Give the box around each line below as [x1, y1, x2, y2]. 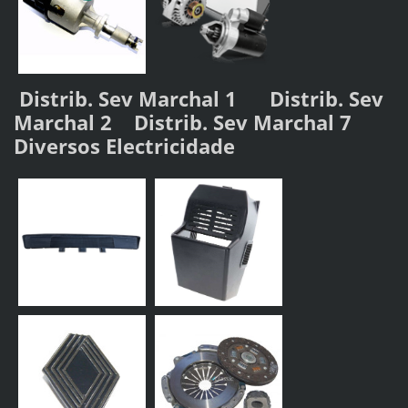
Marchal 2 [13, 108, 134, 138]
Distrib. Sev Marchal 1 [13, 85, 270, 114]
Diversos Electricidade [13, 132, 235, 161]
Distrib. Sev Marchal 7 [133, 108, 368, 138]
